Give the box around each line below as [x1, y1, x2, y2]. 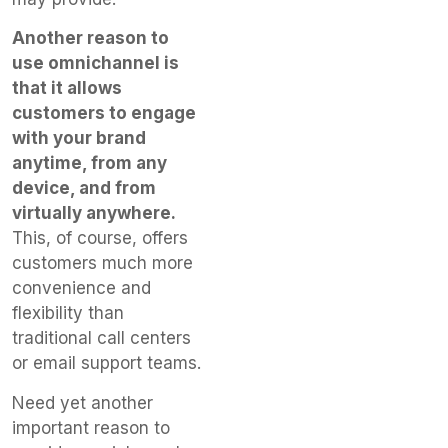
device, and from [12, 178, 156, 199]
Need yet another [12, 392, 153, 413]
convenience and [12, 278, 151, 299]
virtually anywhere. [12, 203, 176, 224]
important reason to [12, 417, 170, 438]
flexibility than [12, 303, 124, 324]
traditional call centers [12, 328, 191, 349]
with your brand [12, 128, 146, 149]
